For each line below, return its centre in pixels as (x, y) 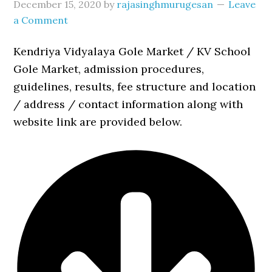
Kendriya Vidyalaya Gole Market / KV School (132, 51)
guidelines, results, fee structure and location (135, 87)
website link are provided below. (98, 122)
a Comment (41, 20)
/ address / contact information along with (128, 104)
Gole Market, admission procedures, (109, 69)
